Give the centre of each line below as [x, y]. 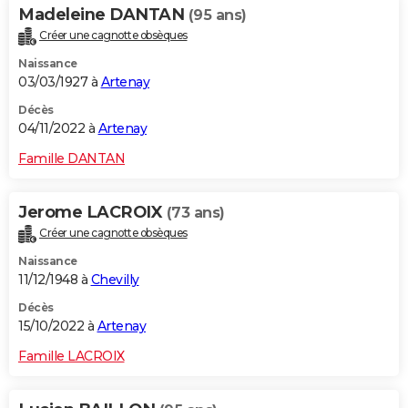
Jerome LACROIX [92, 213]
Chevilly [115, 279]
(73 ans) [195, 213]
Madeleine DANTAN [103, 15]
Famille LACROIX [71, 356]
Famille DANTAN [71, 159]
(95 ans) [217, 15]
